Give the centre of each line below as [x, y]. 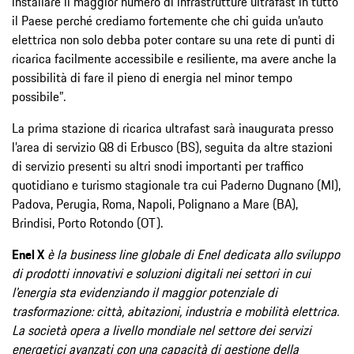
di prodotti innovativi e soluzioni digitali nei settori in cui [161, 273]
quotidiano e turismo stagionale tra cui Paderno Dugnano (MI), [176, 185]
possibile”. [39, 96]
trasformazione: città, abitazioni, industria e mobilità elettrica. [175, 311]
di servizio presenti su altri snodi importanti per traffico [158, 166]
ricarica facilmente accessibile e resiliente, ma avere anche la [174, 58]
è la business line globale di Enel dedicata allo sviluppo [194, 254]
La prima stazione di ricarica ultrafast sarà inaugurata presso [173, 128]
